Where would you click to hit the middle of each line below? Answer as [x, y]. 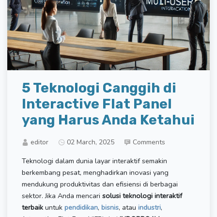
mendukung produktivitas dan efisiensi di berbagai [100, 184]
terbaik [32, 207]
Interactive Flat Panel [97, 104]
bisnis [110, 207]
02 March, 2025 [91, 142]
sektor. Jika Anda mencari [62, 196]
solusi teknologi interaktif [142, 196]
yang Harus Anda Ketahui [108, 120]
